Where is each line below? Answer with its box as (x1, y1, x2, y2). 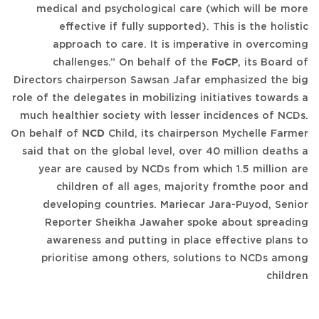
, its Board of (238, 53, 308, 72)
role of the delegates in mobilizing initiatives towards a (12, 88, 308, 108)
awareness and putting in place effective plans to (46, 231, 308, 250)
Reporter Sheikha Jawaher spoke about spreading (45, 213, 308, 232)
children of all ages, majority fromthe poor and (56, 177, 308, 197)
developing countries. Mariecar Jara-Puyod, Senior (43, 195, 308, 214)
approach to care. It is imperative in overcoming (53, 35, 308, 54)
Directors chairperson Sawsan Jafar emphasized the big (14, 70, 308, 90)
